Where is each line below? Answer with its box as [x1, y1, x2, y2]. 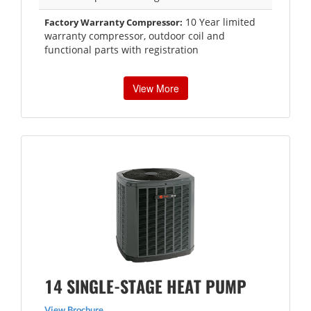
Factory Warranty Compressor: [44, 15, 183, 28]
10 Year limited [183, 15, 255, 28]
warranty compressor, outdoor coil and [44, 28, 225, 42]
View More [132, 81, 179, 95]
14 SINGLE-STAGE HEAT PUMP [44, 273, 246, 299]
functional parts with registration [44, 42, 199, 56]
